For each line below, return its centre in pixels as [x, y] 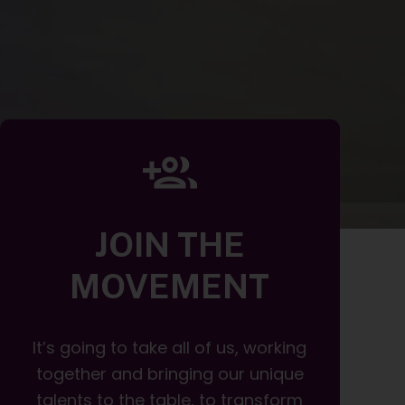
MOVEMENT [170, 287]
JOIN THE [170, 245]
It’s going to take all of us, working [170, 347]
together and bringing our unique [170, 373]
